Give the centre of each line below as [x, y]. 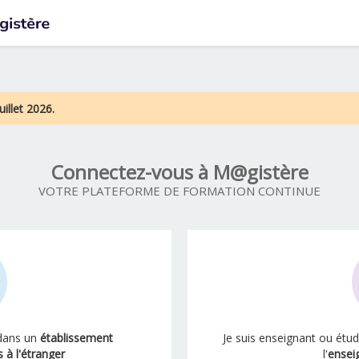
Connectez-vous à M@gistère [179, 171]
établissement [77, 338]
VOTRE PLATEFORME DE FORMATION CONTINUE [179, 191]
